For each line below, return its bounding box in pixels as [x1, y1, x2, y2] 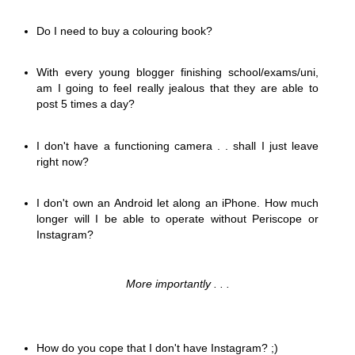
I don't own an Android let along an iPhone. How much [36, 197, 319, 210]
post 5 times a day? [36, 97, 135, 111]
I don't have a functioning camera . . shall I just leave [36, 139, 319, 152]
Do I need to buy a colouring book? [36, 25, 212, 38]
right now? [36, 155, 89, 168]
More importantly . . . [125, 277, 230, 291]
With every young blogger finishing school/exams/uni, [36, 66, 319, 79]
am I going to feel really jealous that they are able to [36, 82, 319, 95]
